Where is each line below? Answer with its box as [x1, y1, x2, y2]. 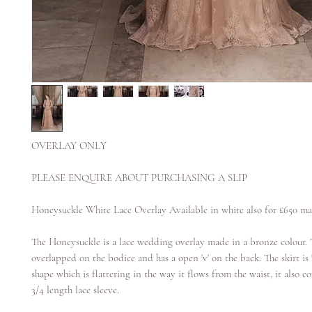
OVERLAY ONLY [31, 139, 107, 152]
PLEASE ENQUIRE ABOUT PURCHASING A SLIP [31, 171, 247, 184]
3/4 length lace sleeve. [31, 283, 119, 296]
